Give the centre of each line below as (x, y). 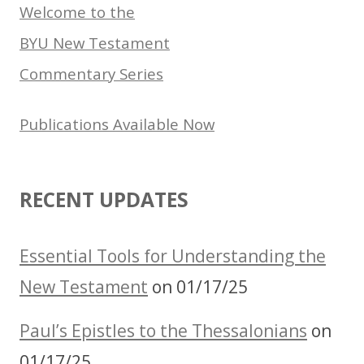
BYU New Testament (95, 43)
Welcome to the (77, 12)
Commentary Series (91, 74)
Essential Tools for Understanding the (173, 256)
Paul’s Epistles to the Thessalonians (163, 330)
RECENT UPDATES (104, 200)
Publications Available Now (117, 124)
